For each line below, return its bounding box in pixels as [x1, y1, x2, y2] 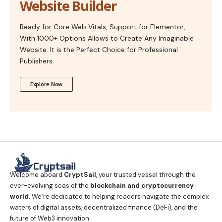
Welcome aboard [10, 170, 64, 179]
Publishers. [20, 56, 54, 65]
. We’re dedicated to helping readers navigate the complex [29, 192, 209, 201]
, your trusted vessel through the [96, 170, 196, 179]
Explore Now [30, 80, 63, 88]
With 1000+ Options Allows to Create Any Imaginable [20, 33, 194, 43]
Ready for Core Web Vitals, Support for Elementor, [20, 22, 185, 31]
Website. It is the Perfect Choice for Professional [20, 45, 178, 54]
